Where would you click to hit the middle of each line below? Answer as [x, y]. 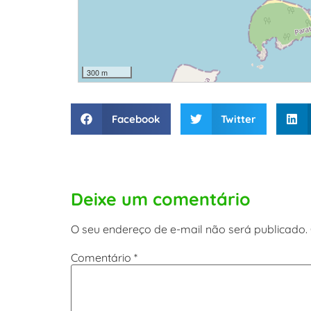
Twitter [238, 119]
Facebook [136, 119]
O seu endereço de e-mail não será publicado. [189, 229]
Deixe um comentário [161, 199]
